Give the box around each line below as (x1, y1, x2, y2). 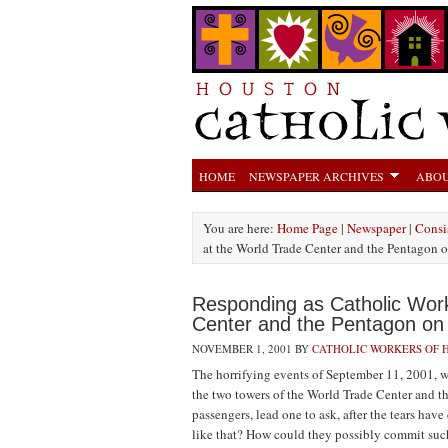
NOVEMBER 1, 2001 (192, 341, 292, 356)
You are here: (203, 219, 277, 237)
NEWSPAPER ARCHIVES (249, 168, 384, 184)
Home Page (277, 219, 338, 237)
